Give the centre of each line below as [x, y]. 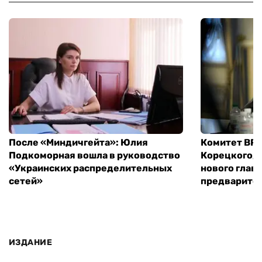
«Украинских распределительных [90, 168]
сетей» [26, 181]
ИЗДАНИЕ [30, 242]
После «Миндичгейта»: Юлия [78, 143]
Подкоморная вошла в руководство [94, 156]
